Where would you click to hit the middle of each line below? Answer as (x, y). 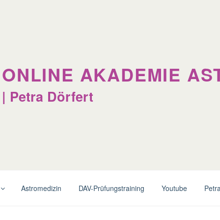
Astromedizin (41, 188)
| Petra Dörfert (48, 96)
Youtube (174, 188)
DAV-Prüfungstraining (111, 188)
